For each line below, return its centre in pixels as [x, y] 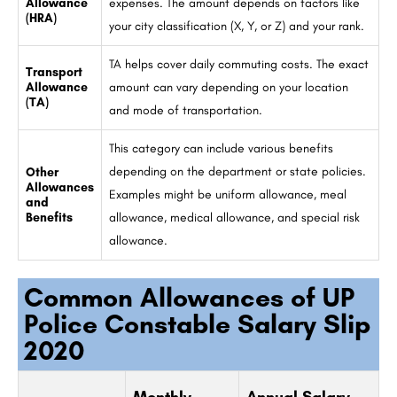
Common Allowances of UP [189, 298]
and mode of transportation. [186, 111]
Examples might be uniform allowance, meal [228, 195]
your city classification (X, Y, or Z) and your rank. [237, 27]
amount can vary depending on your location [229, 88]
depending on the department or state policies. [237, 172]
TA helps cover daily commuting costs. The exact [239, 65]
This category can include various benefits [221, 149]
